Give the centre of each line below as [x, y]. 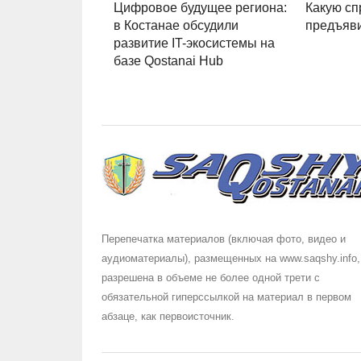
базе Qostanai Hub [168, 61]
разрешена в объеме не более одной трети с [211, 278]
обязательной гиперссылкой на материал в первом [226, 297]
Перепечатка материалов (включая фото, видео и [224, 239]
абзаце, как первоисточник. [168, 317]
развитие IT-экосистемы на [194, 44]
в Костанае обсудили [176, 26]
